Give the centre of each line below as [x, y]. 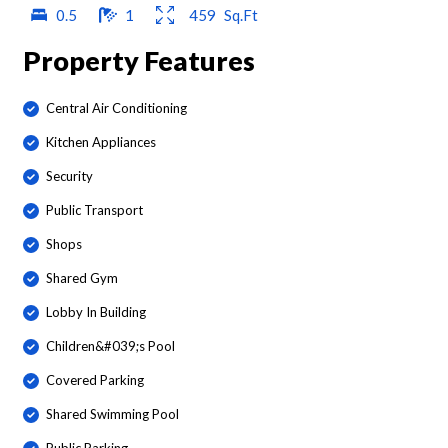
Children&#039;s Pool [110, 346]
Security [69, 176]
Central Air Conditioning [116, 108]
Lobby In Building [96, 312]
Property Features [138, 60]
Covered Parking [95, 380]
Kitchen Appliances [101, 142]
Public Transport [94, 210]
